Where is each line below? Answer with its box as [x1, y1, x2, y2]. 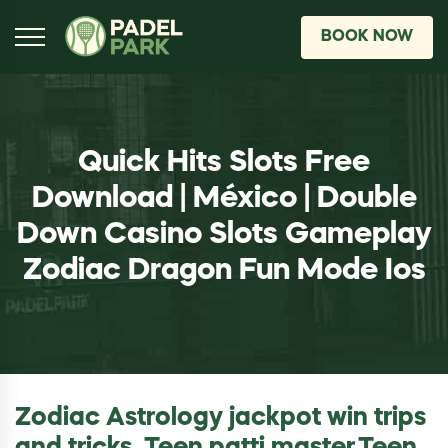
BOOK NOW [321, 28, 413, 45]
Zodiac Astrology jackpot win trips [15, 406, 426, 432]
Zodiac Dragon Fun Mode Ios [22, 255, 426, 286]
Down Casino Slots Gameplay [16, 219, 432, 250]
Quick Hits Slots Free [78, 147, 370, 178]
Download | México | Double [31, 183, 417, 214]
